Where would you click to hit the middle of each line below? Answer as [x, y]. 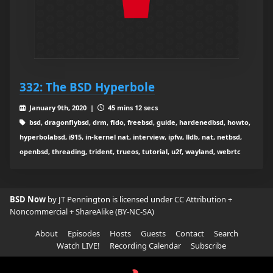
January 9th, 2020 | [62, 108]
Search [226, 234]
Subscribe [208, 246]
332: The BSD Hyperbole [87, 87]
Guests [153, 234]
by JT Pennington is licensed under [111, 200]
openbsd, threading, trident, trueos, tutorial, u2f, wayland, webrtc [130, 152]
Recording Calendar [145, 246]
